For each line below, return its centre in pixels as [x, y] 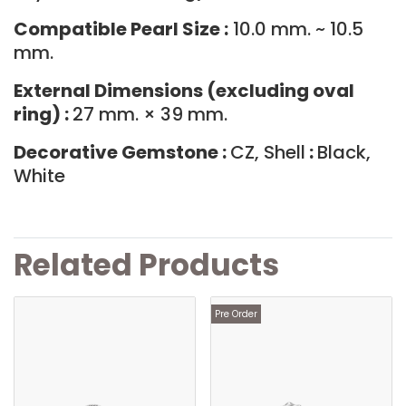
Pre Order [236, 314]
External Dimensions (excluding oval [184, 91]
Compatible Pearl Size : [121, 29]
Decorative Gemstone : [122, 152]
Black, [344, 152]
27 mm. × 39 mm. [150, 114]
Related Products [146, 265]
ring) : [43, 114]
